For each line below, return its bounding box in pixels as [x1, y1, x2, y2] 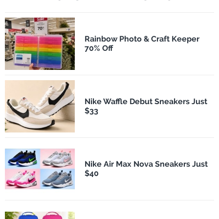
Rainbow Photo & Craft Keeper [84, 34, 199, 44]
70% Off [84, 44, 113, 53]
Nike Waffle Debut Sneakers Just [84, 97, 207, 107]
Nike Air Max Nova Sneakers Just [84, 159, 208, 169]
